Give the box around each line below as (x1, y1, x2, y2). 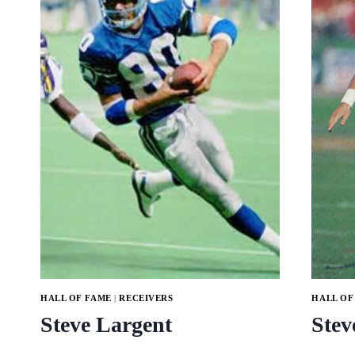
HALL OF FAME (40, 292, 112, 303)
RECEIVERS (119, 292, 174, 303)
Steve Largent (40, 312, 172, 338)
